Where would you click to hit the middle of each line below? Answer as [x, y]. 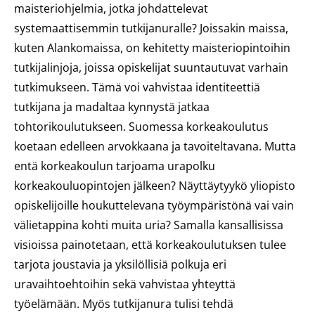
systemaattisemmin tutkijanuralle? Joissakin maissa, [151, 28]
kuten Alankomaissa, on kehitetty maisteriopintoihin [152, 48]
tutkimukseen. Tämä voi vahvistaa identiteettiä [137, 87]
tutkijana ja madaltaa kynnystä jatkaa [112, 107]
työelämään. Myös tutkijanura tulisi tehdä [124, 304]
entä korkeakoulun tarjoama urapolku [115, 166]
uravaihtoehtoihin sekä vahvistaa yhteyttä [125, 284]
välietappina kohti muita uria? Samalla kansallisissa [149, 225]
